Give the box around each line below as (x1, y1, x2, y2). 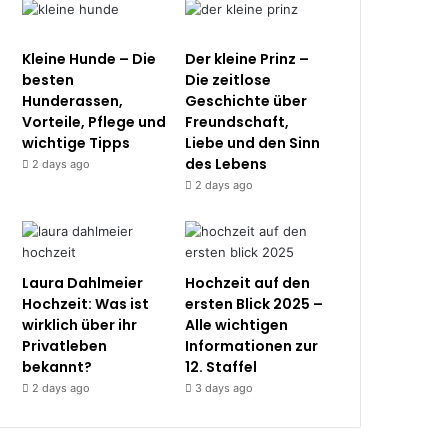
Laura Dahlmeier (22, 273, 144, 293)
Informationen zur (185, 336, 319, 356)
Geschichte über (185, 91, 308, 111)
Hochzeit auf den (185, 273, 311, 293)
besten (22, 70, 75, 90)
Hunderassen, (22, 91, 124, 111)
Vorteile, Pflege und (22, 112, 167, 132)
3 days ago (195, 381, 254, 395)
